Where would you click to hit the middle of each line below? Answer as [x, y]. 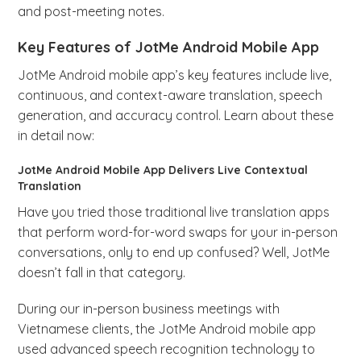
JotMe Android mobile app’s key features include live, [175, 75]
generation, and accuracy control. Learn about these [176, 116]
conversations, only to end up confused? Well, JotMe [174, 253]
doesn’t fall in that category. [104, 273]
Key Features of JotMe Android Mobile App [169, 48]
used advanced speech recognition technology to [167, 349]
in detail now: [58, 136]
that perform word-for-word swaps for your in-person [178, 232]
